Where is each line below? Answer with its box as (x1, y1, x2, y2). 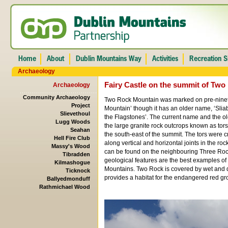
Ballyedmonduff (46, 176, 90, 182)
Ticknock (65, 167, 90, 174)
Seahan (70, 127, 90, 133)
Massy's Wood (51, 143, 90, 149)
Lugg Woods (55, 119, 90, 125)
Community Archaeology (22, 94, 90, 100)
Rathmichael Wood (39, 184, 90, 190)
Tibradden (62, 151, 90, 157)
